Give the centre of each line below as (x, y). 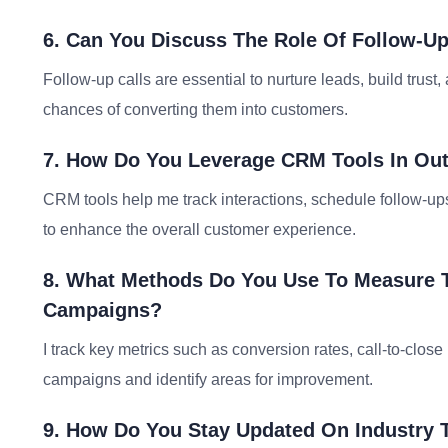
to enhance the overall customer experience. (199, 229)
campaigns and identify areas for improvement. (208, 379)
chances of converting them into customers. (195, 109)
